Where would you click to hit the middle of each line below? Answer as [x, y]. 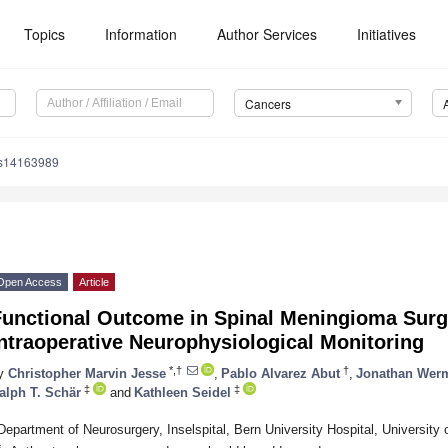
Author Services [267, 34]
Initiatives [387, 34]
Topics [45, 34]
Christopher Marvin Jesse [87, 373]
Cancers [267, 104]
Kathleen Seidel [182, 392]
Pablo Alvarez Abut [280, 373]
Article [94, 282]
